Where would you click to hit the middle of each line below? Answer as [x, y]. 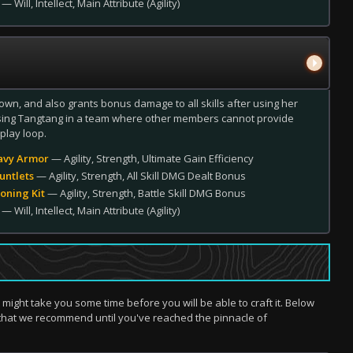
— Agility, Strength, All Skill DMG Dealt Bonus [140, 176]
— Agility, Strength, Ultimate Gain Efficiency [151, 158]
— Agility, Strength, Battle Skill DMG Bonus [145, 193]
